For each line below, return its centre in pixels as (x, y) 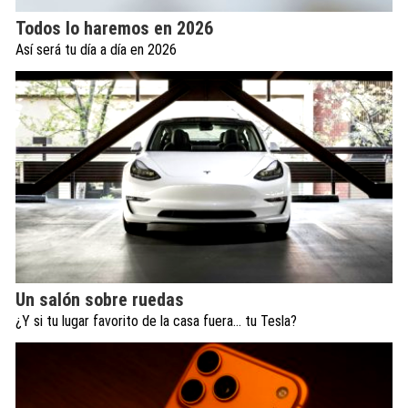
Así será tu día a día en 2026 (96, 49)
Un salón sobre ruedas (100, 300)
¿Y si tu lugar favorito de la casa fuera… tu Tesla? (156, 321)
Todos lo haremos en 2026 (114, 28)
